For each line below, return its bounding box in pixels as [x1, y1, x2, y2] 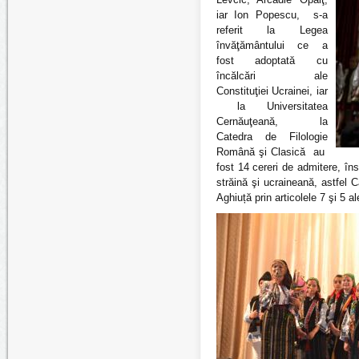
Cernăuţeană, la [216, 115, 328, 127]
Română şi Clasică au [216, 146, 328, 158]
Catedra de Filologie [216, 131, 328, 143]
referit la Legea [216, 24, 328, 36]
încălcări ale [216, 70, 328, 82]
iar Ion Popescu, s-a [216, 9, 328, 21]
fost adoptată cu [216, 54, 328, 67]
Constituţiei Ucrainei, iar [216, 85, 328, 97]
